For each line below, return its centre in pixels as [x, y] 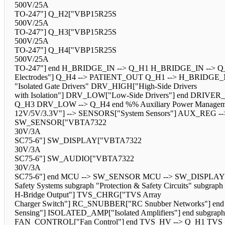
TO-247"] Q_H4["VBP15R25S [66, 50]
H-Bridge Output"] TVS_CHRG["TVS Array [88, 195]
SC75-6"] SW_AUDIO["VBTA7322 [74, 159]
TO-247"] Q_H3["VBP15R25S [66, 32]
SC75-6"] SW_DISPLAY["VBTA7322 [78, 141]
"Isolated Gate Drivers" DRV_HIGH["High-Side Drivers [106, 86]
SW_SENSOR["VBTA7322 [61, 123]
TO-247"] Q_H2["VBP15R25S [66, 14]
